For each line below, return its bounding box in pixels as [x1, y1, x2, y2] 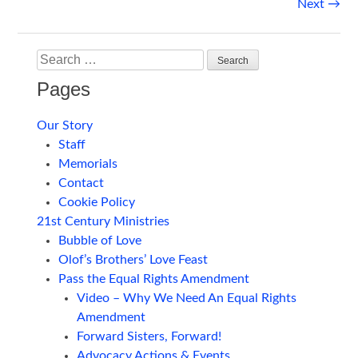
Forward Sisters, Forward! [76, 330, 221, 344]
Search [36, 52, 75, 66]
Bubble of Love [58, 234, 141, 248]
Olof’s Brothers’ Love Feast [58, 253, 208, 267]
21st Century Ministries [37, 215, 170, 229]
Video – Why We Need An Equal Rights [76, 292, 296, 305]
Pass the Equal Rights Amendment [58, 272, 249, 286]
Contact [58, 177, 104, 190]
